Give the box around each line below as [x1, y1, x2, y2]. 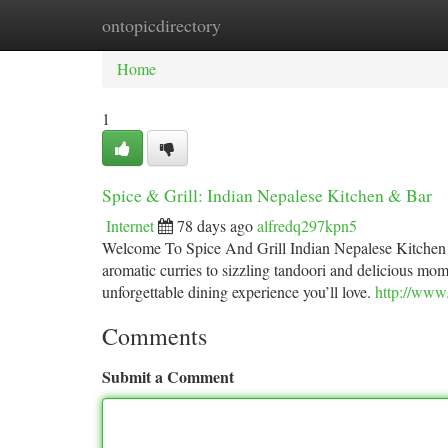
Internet [106, 215, 154, 236]
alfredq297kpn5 [257, 215, 357, 236]
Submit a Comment [102, 365, 234, 388]
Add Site [344, 14, 400, 35]
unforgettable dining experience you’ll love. [102, 281, 375, 302]
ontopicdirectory [102, 13, 221, 37]
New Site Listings [201, 14, 314, 35]
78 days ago [177, 215, 253, 236]
